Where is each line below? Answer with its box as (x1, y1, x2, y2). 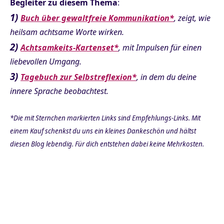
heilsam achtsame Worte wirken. (10, 26, 124, 37)
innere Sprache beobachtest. (10, 85, 108, 96)
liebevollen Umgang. (10, 55, 81, 67)
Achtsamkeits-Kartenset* (20, 41, 118, 53)
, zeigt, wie (174, 12, 210, 23)
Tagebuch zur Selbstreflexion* (20, 71, 136, 82)
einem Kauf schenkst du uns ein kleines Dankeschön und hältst (10, 126, 196, 135)
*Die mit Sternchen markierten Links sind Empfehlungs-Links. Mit (10, 113, 200, 122)
